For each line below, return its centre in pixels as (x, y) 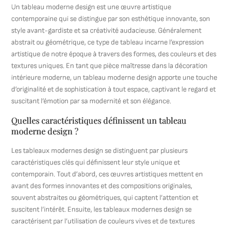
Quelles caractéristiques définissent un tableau (99, 120)
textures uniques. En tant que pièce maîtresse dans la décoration (110, 66)
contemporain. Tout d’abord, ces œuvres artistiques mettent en (107, 174)
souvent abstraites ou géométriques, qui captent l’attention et (105, 198)
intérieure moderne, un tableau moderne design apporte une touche (114, 77)
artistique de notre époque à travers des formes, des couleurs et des (114, 54)
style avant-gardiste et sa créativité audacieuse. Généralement (107, 30)
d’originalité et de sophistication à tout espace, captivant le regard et (114, 89)
